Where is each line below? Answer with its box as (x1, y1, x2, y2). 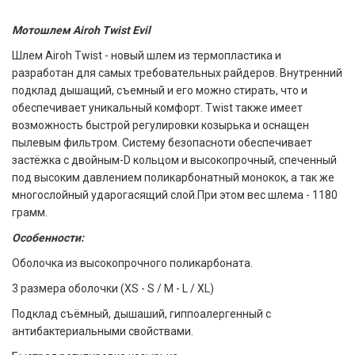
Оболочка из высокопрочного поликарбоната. (12, 257, 253, 269)
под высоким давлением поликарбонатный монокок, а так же (12, 171, 334, 184)
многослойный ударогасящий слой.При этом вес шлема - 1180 (12, 189, 338, 201)
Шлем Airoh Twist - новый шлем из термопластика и (12, 49, 281, 62)
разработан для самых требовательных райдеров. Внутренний (12, 67, 342, 79)
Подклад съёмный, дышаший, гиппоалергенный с (12, 307, 271, 320)
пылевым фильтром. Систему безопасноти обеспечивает (12, 136, 312, 149)
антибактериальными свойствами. (12, 325, 193, 338)
